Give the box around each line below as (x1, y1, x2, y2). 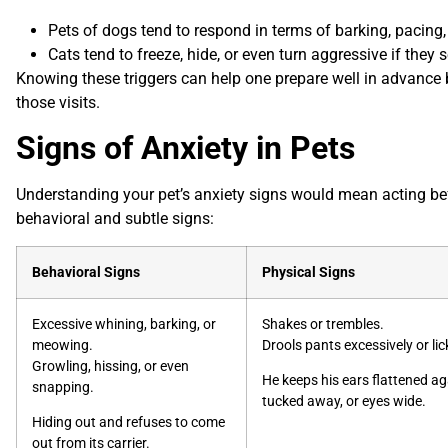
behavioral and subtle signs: (16, 209, 214, 229)
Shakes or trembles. (262, 315, 384, 333)
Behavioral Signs (32, 263, 140, 281)
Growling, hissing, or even (32, 357, 189, 375)
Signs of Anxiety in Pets (16, 129, 355, 168)
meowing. (32, 336, 93, 354)
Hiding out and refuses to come (32, 414, 225, 432)
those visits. (16, 92, 100, 112)
